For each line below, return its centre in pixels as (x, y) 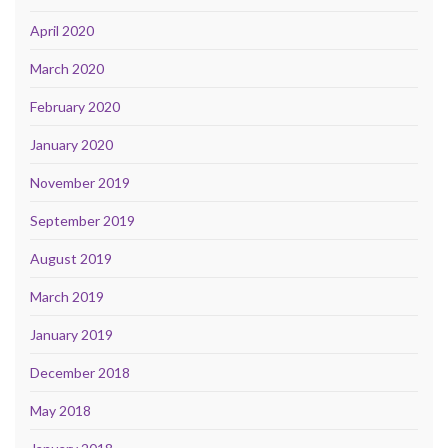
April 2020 (62, 31)
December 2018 (80, 373)
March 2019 (67, 297)
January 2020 (71, 145)
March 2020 (67, 69)
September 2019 (82, 221)
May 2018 (60, 411)
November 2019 (80, 183)
